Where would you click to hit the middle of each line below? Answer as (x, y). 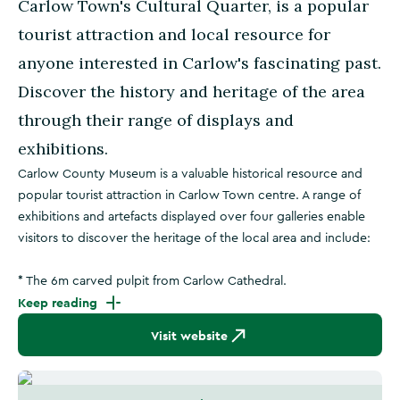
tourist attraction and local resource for (174, 34)
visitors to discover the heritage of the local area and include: (194, 238)
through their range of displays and (156, 120)
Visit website (189, 336)
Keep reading (58, 303)
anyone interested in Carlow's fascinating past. (200, 63)
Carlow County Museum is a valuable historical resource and (190, 174)
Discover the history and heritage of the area (192, 92)
